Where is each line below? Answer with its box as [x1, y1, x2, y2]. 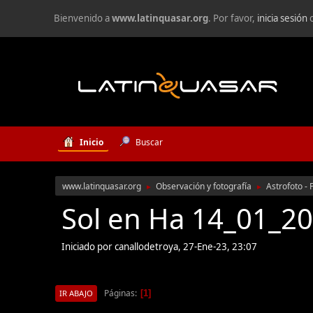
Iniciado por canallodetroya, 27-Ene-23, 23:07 [61, 240, 258, 253]
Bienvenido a [54, 12, 112, 24]
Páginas [104, 286, 136, 299]
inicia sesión [257, 12, 308, 24]
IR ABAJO [59, 288, 94, 298]
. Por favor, [208, 12, 258, 24]
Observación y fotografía [156, 180, 252, 192]
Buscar [135, 136, 163, 148]
